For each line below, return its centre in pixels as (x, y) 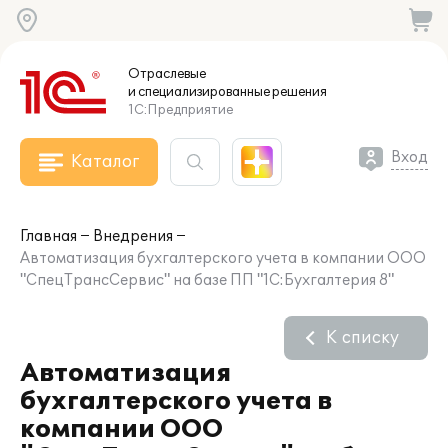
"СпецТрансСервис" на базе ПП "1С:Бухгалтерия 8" (207, 280)
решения (298, 92)
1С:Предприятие (180, 110)
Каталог (105, 162)
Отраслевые (167, 74)
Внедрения (133, 236)
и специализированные (199, 92)
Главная (48, 236)
